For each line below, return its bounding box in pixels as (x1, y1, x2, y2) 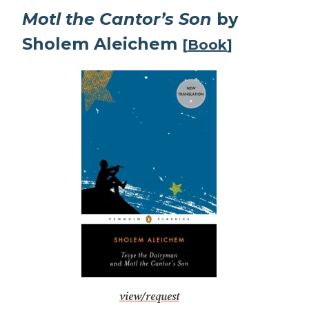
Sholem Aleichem (22, 34, 182, 54)
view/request (119, 290, 179, 304)
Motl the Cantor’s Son (22, 9, 212, 30)
